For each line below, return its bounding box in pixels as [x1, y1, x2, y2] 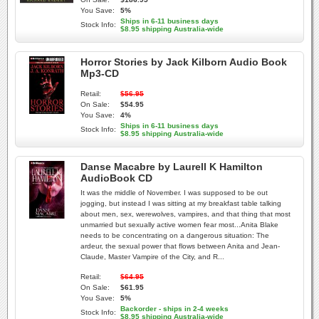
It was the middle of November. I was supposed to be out [80, 189, 268, 197]
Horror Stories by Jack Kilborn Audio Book [80, 56, 287, 68]
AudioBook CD [80, 172, 152, 184]
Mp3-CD [80, 68, 119, 79]
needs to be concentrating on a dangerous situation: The [80, 231, 269, 239]
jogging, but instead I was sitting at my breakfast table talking [80, 199, 281, 207]
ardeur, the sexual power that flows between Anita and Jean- [80, 242, 280, 250]
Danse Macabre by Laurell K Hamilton [80, 161, 263, 172]
